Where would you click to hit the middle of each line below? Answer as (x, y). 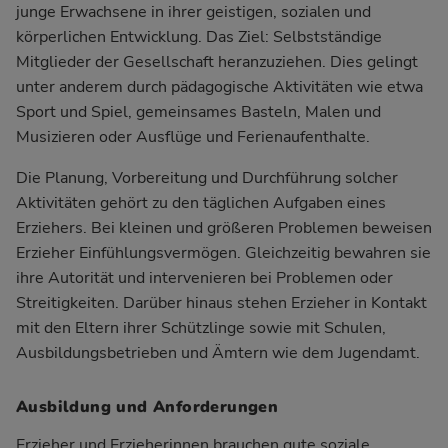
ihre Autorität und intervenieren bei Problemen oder (204, 278)
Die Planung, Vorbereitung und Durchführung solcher (207, 178)
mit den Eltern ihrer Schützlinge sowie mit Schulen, (201, 328)
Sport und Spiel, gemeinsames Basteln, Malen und (198, 112)
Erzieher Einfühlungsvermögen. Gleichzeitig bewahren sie (223, 253)
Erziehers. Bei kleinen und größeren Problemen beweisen (224, 228)
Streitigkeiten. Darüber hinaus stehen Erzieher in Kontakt (221, 303)
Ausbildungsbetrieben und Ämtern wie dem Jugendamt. (218, 353)
